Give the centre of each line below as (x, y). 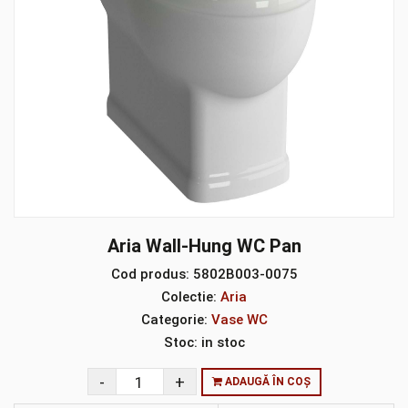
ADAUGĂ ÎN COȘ (266, 382)
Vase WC (239, 320)
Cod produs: (150, 274)
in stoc (221, 342)
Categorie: (174, 320)
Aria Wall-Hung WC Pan (204, 246)
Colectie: (189, 297)
